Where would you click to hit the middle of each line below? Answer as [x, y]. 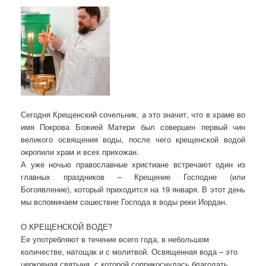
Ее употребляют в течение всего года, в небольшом [115, 239]
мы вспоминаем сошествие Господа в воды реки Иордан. [124, 201]
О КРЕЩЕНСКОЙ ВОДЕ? [66, 226]
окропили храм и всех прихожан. [80, 151]
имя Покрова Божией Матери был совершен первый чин [133, 126]
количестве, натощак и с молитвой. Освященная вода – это [129, 251]
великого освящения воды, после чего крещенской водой [133, 139]
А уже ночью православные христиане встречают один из [133, 164]
